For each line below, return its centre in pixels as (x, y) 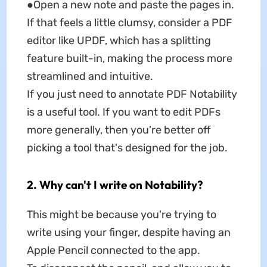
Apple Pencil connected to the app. (113, 251)
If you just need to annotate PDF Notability (132, 94)
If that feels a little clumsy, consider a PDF (129, 23)
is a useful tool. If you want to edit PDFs (123, 112)
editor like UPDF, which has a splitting (119, 41)
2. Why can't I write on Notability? (114, 185)
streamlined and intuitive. (90, 77)
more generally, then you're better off (118, 130)
